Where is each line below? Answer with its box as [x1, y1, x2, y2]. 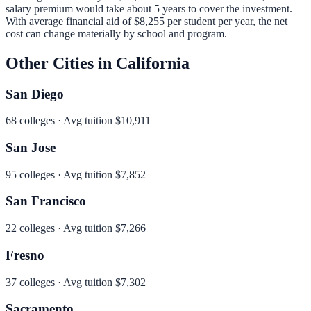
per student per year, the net [165, 15, 287, 27]
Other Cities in [6, 53, 116, 72]
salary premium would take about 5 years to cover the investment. [6, 2, 292, 15]
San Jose [6, 140, 56, 155]
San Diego [6, 86, 64, 101]
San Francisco [6, 194, 86, 209]
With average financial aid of [6, 15, 134, 27]
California [116, 53, 190, 72]
